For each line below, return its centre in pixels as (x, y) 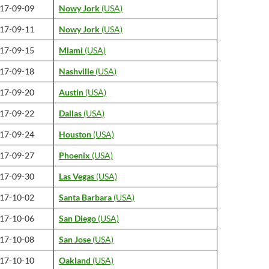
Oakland (75, 260)
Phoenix (74, 155)
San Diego (77, 218)
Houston (75, 134)
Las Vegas (77, 176)
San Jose (75, 239)
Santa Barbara (85, 197)
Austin (71, 92)
